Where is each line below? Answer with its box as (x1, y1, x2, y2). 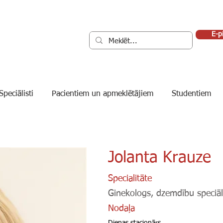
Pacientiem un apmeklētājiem (52, 90, 153, 98)
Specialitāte (108, 174, 152, 183)
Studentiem (172, 90, 211, 98)
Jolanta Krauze (108, 150, 211, 166)
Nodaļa (108, 204, 135, 213)
